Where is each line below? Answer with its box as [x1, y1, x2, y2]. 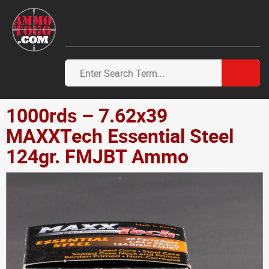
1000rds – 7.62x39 [6, 102, 168, 128]
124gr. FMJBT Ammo [6, 143, 189, 169]
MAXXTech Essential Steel [6, 122, 234, 148]
